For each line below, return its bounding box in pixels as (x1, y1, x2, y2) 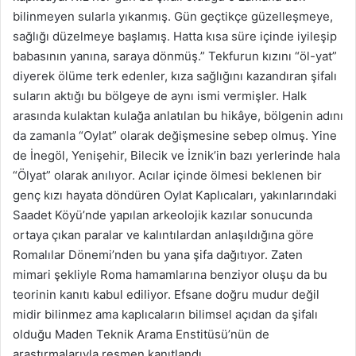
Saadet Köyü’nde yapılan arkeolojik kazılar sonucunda (13, 207, 312, 223)
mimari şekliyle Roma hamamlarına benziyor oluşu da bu (13, 267, 327, 283)
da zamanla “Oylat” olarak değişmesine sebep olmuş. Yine (13, 128, 337, 144)
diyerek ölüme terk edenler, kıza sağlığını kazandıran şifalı (13, 68, 337, 84)
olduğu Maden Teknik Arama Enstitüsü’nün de (13, 327, 269, 342)
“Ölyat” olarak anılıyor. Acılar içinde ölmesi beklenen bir (13, 168, 322, 184)
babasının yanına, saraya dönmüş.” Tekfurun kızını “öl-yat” (13, 48, 337, 64)
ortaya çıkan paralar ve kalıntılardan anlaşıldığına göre (13, 227, 314, 243)
